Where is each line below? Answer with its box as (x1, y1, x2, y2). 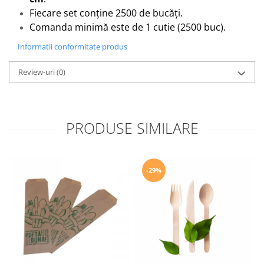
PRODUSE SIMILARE (65, 117, 199, 138)
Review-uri (18, 66, 57, 77)
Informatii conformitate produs (18, 41, 127, 52)
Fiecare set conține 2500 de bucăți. (29, 6, 183, 19)
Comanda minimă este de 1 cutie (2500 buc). (29, 20, 226, 34)
